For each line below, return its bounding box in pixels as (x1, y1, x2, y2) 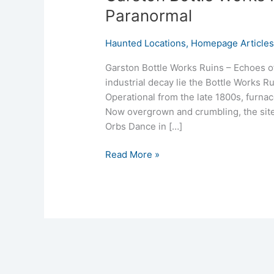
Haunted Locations (105, 37, 187, 49)
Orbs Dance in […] (105, 120, 183, 132)
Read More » (105, 149, 160, 161)
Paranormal (105, 6, 193, 25)
